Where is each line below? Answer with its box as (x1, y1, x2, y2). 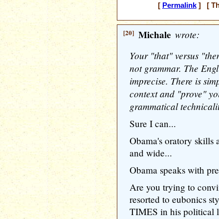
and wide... (130, 147, 172, 159)
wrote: (173, 28, 199, 41)
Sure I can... (130, 117, 176, 130)
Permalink (162, 1, 197, 9)
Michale (138, 28, 171, 42)
